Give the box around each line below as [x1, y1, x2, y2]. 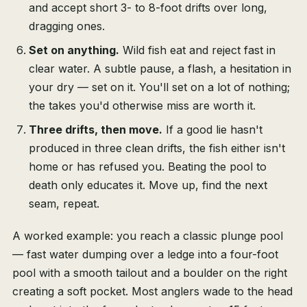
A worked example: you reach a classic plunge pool [12, 229, 283, 243]
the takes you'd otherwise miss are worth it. [29, 99, 256, 113]
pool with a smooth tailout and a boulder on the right [12, 266, 287, 280]
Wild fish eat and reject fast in [119, 43, 275, 58]
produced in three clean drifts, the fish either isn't [29, 141, 285, 156]
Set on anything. [29, 43, 119, 58]
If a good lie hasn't [162, 123, 262, 137]
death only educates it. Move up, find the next [29, 178, 267, 193]
